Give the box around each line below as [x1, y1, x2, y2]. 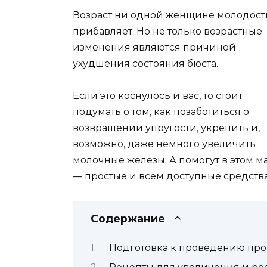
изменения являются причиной [73, 42, 236, 54]
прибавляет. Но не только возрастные [73, 26, 262, 38]
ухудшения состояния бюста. [73, 58, 218, 70]
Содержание [91, 212, 165, 225]
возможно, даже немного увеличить [73, 138, 256, 150]
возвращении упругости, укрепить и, [73, 122, 260, 134]
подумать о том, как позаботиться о [73, 106, 249, 118]
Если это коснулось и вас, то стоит [73, 90, 243, 102]
